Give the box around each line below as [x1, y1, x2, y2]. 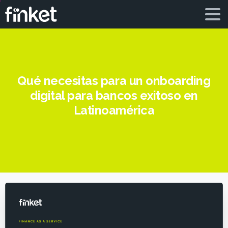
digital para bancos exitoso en [30, 89, 198, 102]
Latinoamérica [73, 103, 155, 117]
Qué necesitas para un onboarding [17, 74, 211, 88]
